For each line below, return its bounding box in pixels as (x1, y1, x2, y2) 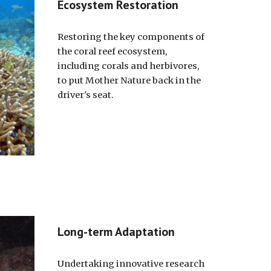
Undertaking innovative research (57, 258, 204, 269)
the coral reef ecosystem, (57, 46, 167, 57)
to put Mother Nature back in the (57, 75, 201, 86)
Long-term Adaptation (57, 224, 175, 240)
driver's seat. (57, 90, 114, 100)
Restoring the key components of (57, 31, 204, 42)
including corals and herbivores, (57, 60, 199, 71)
